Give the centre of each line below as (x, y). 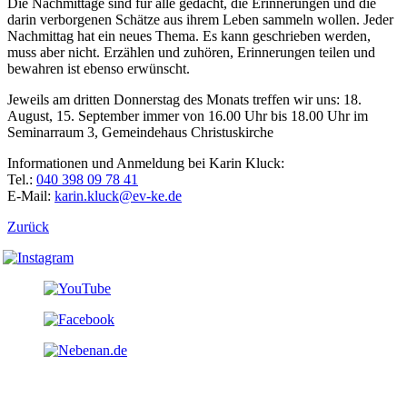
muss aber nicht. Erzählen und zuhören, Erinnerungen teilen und (191, 53)
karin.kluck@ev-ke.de (118, 196)
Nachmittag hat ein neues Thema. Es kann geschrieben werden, (189, 36)
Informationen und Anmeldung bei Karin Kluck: (146, 164)
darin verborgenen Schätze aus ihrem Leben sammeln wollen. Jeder (200, 20)
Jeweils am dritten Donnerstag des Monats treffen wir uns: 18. (184, 100)
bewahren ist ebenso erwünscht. (99, 69)
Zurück (28, 227)
